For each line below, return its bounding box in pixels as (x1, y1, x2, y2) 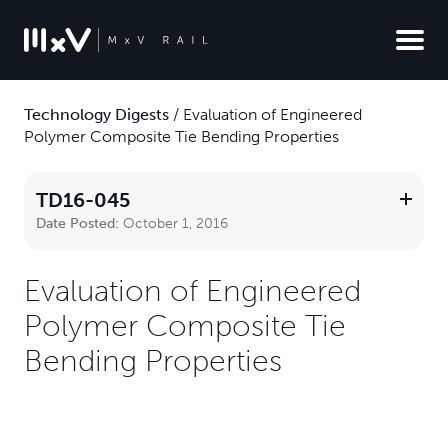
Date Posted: (36, 215, 123, 232)
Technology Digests (24, 105, 169, 124)
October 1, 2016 (123, 215, 228, 232)
